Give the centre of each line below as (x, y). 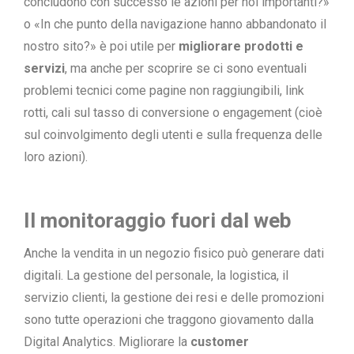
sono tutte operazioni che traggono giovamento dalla (169, 320)
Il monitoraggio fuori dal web (158, 220)
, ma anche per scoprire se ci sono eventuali (186, 68)
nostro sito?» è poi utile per (101, 46)
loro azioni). (56, 157)
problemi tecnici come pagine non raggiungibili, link (164, 90)
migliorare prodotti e (241, 46)
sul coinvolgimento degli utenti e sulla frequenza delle (173, 135)
